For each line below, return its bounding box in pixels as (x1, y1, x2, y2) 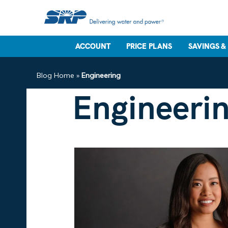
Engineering (81, 71, 121, 80)
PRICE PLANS (126, 41, 173, 52)
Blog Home (37, 71, 74, 80)
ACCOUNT (75, 41, 110, 52)
